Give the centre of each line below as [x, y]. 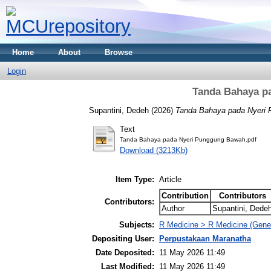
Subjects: [137, 225]
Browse [119, 52]
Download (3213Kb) [154, 150]
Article [170, 180]
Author [173, 209]
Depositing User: [123, 239]
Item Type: [135, 180]
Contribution [185, 196]
